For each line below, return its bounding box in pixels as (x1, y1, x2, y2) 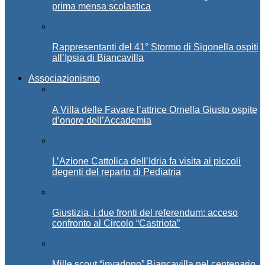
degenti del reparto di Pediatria (52, 166, 181, 177)
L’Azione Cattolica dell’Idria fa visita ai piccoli (52, 156, 241, 166)
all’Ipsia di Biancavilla (52, 52, 144, 63)
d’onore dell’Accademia (52, 115, 151, 125)
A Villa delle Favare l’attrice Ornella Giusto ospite (52, 104, 257, 115)
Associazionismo (28, 73, 100, 83)
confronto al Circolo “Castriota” (52, 218, 180, 228)
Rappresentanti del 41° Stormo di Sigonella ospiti (52, 41, 258, 52)
